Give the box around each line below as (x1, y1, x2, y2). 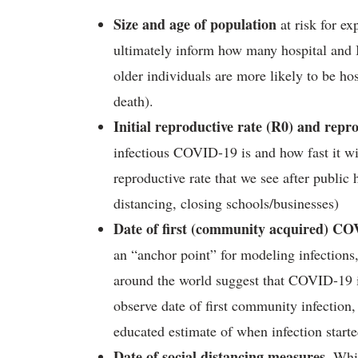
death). (113, 91, 153, 110)
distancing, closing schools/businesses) (113, 193, 339, 213)
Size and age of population (113, 14, 276, 34)
